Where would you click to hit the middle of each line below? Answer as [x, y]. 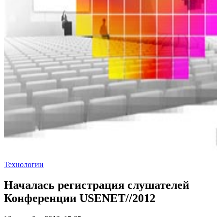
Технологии [24, 164]
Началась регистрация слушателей [97, 185]
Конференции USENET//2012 [80, 198]
